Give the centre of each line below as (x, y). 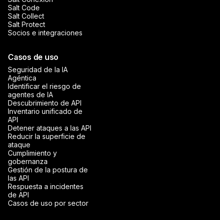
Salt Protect (27, 24)
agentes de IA (30, 94)
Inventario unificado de (45, 111)
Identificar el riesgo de (44, 86)
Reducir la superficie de (47, 136)
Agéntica (22, 78)
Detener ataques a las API (50, 128)
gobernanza (28, 161)
